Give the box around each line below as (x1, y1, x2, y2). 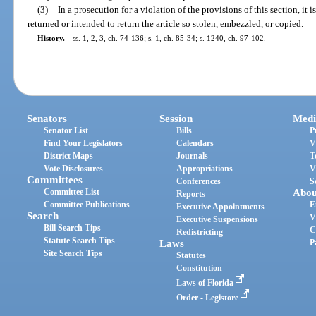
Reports (176, 188, 206, 199)
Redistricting (176, 226, 224, 237)
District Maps (44, 150, 94, 161)
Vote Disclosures (44, 163, 104, 174)
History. (37, 34, 65, 43)
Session (159, 112, 193, 124)
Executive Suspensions (176, 214, 259, 224)
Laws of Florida (176, 277, 236, 288)
